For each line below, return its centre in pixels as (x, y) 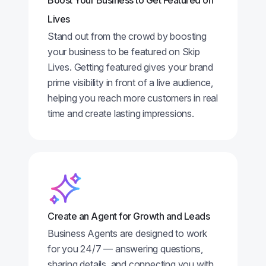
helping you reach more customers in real (133, 98)
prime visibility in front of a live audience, (131, 83)
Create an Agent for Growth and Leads (129, 216)
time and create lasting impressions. (121, 113)
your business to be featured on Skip (124, 52)
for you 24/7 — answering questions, (126, 249)
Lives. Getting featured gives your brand (131, 67)
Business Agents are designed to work (127, 233)
